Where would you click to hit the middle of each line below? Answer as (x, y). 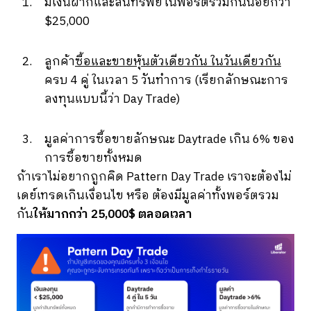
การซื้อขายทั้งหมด (93, 158)
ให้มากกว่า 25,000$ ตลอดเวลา (113, 214)
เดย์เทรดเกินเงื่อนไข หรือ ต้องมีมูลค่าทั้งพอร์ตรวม (148, 195)
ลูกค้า (60, 61)
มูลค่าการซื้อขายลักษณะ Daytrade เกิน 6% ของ (169, 139)
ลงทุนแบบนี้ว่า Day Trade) (114, 99)
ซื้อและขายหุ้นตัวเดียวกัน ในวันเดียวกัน (178, 61)
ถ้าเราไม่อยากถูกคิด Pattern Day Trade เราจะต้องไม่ (154, 177)
